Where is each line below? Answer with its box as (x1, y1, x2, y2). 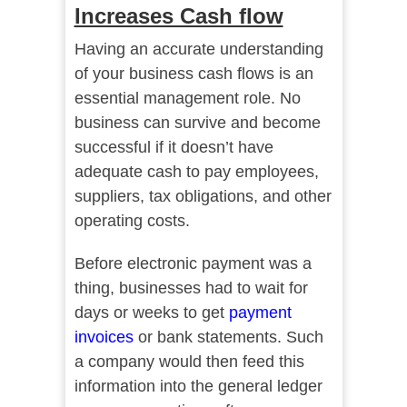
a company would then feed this (74, 352, 304, 372)
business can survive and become (74, 114, 321, 133)
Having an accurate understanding (74, 40, 323, 59)
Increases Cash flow (74, 4, 283, 29)
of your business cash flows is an (74, 65, 313, 84)
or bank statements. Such (133, 328, 323, 347)
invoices (74, 328, 134, 347)
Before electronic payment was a (74, 254, 312, 273)
